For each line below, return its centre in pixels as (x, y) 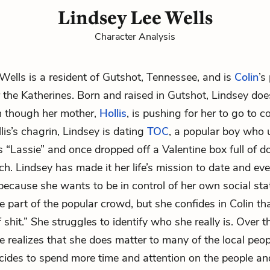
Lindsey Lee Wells (135, 18)
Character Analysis (135, 37)
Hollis (113, 113)
